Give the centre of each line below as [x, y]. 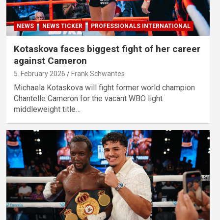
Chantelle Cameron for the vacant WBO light [88, 99]
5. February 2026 [39, 74]
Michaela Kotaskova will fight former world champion [104, 88]
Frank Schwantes [98, 74]
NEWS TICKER [62, 26]
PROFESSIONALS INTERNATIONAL [140, 26]
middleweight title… [47, 110]
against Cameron [50, 61]
